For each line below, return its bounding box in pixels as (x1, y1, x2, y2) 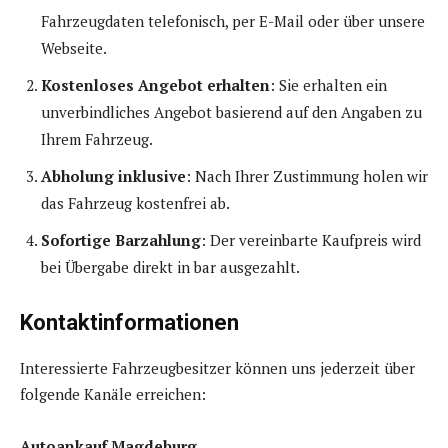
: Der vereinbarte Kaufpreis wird (201, 230, 421, 251)
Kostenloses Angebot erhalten (41, 75, 270, 96)
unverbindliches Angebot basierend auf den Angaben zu (41, 102, 422, 123)
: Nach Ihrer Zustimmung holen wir (186, 166, 428, 187)
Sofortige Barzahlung (41, 230, 201, 251)
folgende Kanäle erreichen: (20, 384, 206, 405)
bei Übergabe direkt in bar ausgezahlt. (41, 257, 300, 278)
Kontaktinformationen (20, 310, 239, 336)
